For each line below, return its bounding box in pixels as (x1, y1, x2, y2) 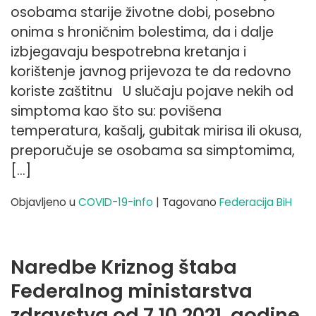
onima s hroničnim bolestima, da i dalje (11, 22, 274, 42)
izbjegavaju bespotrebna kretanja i (11, 42, 246, 61)
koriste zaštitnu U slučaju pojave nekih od (11, 81, 293, 101)
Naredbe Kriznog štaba (11, 253, 237, 281)
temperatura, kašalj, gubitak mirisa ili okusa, (11, 121, 302, 140)
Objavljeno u (11, 194, 78, 209)
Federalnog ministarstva (11, 276, 253, 305)
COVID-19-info (78, 194, 153, 209)
